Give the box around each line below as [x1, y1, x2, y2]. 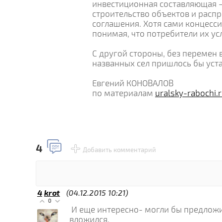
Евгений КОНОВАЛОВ [92, 78, 173, 88]
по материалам [92, 88, 155, 98]
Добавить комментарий [83, 146, 156, 154]
